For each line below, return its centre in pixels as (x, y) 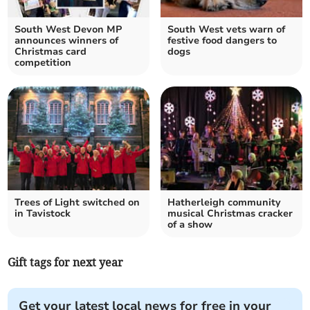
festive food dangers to (222, 41)
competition (43, 63)
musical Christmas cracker (230, 214)
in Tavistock (43, 214)
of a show (190, 225)
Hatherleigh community (224, 203)
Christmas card (51, 52)
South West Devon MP (69, 30)
